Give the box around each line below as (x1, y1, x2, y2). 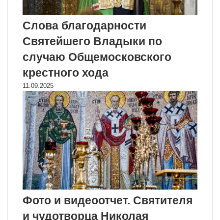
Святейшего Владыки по (23, 35, 162, 48)
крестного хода (23, 66, 109, 80)
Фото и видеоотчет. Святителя (23, 193, 192, 207)
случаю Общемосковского (23, 51, 171, 64)
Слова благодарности (23, 19, 146, 32)
